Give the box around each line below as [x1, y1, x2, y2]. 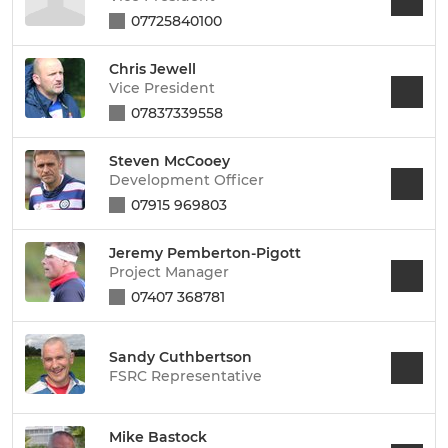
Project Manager [109, 262, 229, 281]
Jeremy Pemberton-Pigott [109, 243, 301, 262]
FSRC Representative [109, 367, 262, 385]
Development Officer [109, 170, 264, 189]
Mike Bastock [109, 427, 207, 446]
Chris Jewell [109, 59, 196, 78]
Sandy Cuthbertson [109, 348, 252, 366]
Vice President [109, 78, 215, 97]
